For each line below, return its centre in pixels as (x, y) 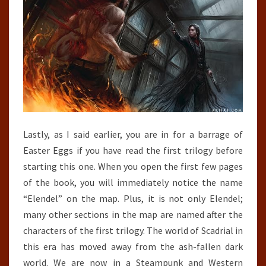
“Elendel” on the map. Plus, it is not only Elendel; (133, 199)
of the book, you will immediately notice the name (133, 183)
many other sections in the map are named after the (133, 215)
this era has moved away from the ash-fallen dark (133, 247)
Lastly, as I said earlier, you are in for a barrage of (133, 134)
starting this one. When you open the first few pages (133, 167)
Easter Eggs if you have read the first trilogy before (133, 151)
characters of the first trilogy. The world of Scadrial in (133, 231)
